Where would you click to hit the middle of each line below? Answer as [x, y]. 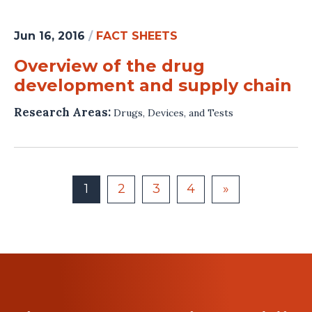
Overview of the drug [109, 65]
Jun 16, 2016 [49, 36]
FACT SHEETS [137, 36]
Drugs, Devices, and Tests [173, 112]
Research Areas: [64, 112]
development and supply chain [153, 85]
